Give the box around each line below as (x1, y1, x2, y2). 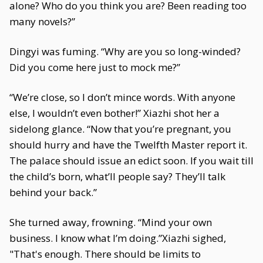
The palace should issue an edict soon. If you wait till (9, 154, 254, 167)
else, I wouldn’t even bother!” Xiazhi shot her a (9, 106, 220, 120)
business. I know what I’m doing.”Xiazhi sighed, (9, 231, 226, 245)
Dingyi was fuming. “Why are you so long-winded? (9, 45, 241, 58)
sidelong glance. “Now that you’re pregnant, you (9, 122, 231, 136)
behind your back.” (9, 186, 97, 199)
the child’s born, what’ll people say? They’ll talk (9, 170, 225, 183)
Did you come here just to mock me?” (9, 60, 180, 74)
